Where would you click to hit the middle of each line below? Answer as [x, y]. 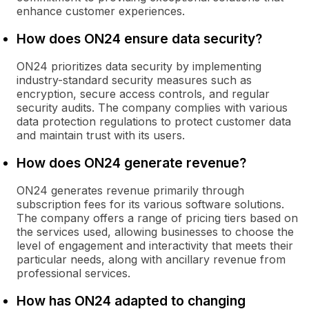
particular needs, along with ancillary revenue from [151, 259]
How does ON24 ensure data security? [139, 39]
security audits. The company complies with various [152, 108]
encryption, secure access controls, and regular [143, 94]
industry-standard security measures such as [134, 80]
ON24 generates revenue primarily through [130, 190]
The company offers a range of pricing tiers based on [157, 218]
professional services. [73, 273]
